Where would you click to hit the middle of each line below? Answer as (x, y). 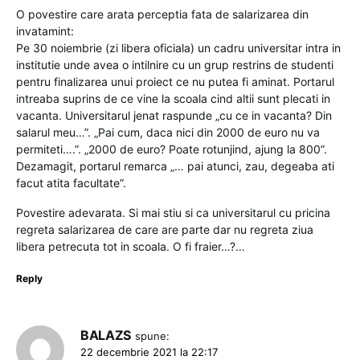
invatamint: (45, 31)
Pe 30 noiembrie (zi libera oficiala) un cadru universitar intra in (178, 47)
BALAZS (106, 335)
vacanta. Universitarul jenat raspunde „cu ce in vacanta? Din (174, 115)
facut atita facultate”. (71, 182)
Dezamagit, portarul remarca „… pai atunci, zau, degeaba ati (175, 166)
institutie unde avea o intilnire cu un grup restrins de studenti (175, 64)
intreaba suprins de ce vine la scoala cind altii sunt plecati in (173, 98)
